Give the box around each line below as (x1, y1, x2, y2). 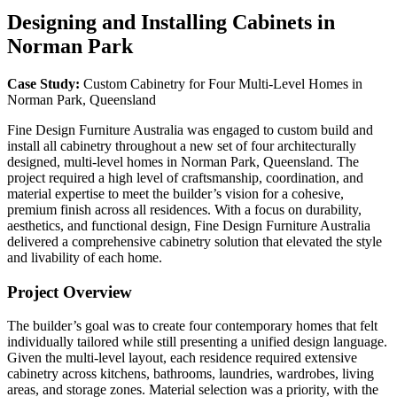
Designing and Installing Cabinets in (7, 11, 335, 34)
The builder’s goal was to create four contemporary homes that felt (7, 318, 378, 334)
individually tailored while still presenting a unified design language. (7, 334, 387, 350)
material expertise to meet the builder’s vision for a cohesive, (7, 185, 344, 201)
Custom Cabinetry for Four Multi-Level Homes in (83, 75, 362, 91)
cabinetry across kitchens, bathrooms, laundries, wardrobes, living (7, 366, 374, 382)
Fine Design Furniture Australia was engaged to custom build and (7, 121, 373, 137)
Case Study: (7, 75, 83, 91)
